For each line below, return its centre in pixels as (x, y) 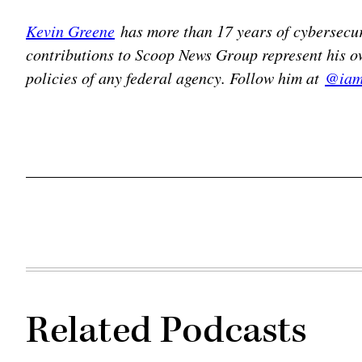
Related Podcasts (166, 330)
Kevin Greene (70, 30)
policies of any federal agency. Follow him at (175, 77)
